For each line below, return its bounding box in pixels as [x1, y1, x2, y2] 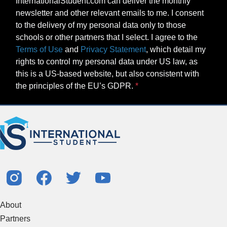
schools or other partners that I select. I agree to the [16, 32, 198, 42]
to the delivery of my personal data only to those [16, 20, 186, 29]
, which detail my [146, 45, 206, 54]
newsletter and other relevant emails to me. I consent [16, 8, 204, 17]
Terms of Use [16, 45, 63, 54]
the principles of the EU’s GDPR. [16, 81, 135, 90]
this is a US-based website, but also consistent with [16, 69, 199, 78]
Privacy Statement [81, 45, 146, 54]
